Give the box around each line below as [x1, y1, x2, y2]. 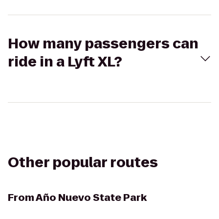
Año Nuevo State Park [36, 191, 147, 204]
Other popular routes [8, 153, 158, 172]
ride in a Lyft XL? [8, 52, 122, 71]
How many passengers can [8, 34, 198, 53]
